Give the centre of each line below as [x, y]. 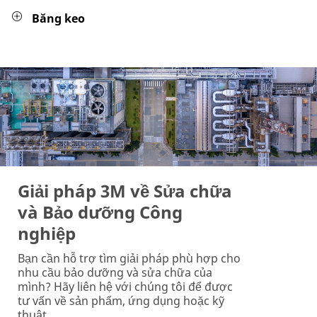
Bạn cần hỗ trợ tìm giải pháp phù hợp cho [129, 258]
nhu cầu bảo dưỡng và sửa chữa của [115, 272]
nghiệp [47, 233]
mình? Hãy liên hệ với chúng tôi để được [125, 287]
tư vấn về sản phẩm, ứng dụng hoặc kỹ [121, 301]
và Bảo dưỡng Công [100, 212]
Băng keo [58, 18]
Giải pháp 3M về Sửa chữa [125, 191]
